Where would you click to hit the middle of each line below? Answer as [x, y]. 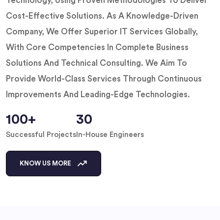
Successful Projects [41, 135]
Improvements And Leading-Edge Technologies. [98, 94]
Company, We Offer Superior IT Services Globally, [102, 31]
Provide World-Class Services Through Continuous [104, 79]
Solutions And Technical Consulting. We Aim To [96, 63]
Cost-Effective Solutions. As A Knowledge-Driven [102, 16]
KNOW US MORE [46, 164]
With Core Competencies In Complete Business [97, 47]
